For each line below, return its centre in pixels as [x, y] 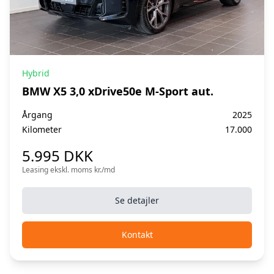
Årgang [37, 114]
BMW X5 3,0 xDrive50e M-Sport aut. [118, 91]
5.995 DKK [57, 155]
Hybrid [36, 73]
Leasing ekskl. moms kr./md [68, 169]
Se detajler [137, 200]
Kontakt [137, 234]
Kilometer [42, 129]
